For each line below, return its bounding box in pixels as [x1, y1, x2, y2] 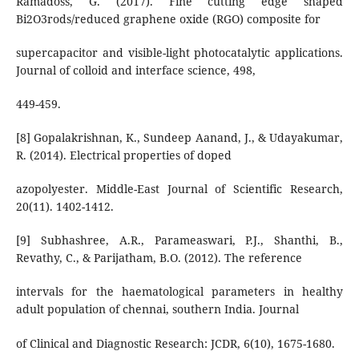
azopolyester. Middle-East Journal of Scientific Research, [15, 181, 344, 197]
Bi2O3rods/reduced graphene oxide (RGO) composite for [15, 11, 321, 27]
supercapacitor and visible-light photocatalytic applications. [15, 45, 344, 61]
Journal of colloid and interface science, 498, [15, 63, 256, 79]
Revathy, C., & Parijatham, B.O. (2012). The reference [15, 250, 302, 266]
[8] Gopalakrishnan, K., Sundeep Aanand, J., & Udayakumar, [15, 130, 344, 146]
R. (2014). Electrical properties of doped [15, 147, 232, 163]
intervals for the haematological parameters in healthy [15, 284, 344, 300]
